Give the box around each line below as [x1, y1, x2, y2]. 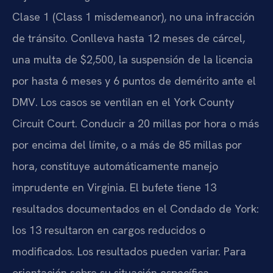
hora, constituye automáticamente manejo [12, 159, 218, 174]
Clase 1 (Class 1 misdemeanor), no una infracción [12, 10, 255, 24]
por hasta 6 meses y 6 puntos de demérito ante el [12, 74, 256, 88]
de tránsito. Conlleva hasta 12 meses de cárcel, [12, 31, 245, 46]
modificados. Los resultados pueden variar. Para [12, 244, 246, 259]
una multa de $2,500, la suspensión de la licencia [12, 52, 253, 67]
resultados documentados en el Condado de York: [12, 202, 259, 216]
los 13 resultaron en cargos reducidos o [12, 223, 205, 238]
